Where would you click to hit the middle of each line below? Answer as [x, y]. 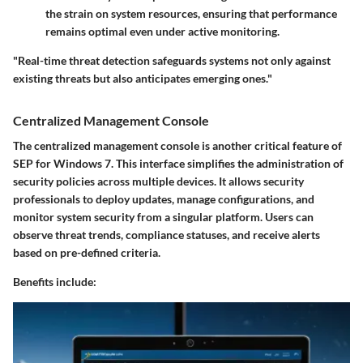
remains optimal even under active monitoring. [162, 32]
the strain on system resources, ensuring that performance [191, 14]
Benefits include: [55, 282]
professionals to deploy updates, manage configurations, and [164, 199]
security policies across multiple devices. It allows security [158, 181]
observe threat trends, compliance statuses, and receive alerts [167, 235]
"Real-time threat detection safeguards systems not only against [172, 61]
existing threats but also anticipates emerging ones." [143, 79]
